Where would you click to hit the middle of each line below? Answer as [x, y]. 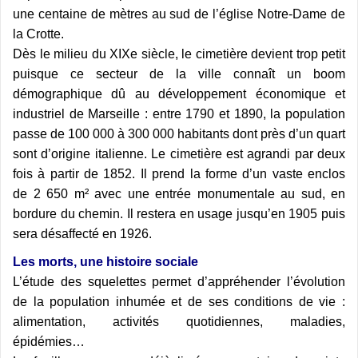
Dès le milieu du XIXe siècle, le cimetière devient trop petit [179, 54]
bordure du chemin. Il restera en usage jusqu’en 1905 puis [179, 214]
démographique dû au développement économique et [179, 94]
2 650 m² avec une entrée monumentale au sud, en [189, 194]
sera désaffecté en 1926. [82, 234]
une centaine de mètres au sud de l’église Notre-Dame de [179, 14]
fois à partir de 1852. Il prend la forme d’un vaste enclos [179, 174]
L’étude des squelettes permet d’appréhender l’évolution [179, 282]
